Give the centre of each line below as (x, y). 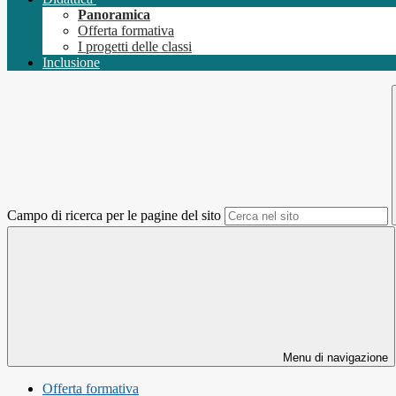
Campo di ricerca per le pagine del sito (114, 216)
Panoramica (114, 15)
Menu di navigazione (334, 358)
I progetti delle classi (135, 47)
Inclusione (71, 63)
